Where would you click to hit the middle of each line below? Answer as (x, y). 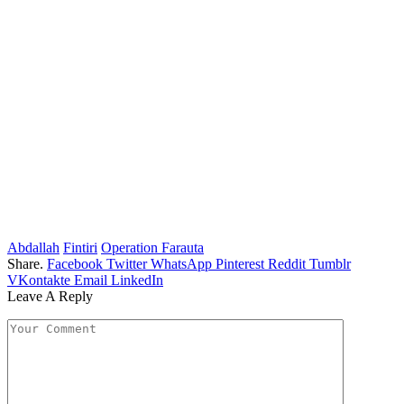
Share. (25, 264)
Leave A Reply (50, 297)
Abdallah (33, 248)
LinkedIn (137, 280)
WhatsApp (181, 264)
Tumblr (330, 264)
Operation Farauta (152, 248)
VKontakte (39, 280)
